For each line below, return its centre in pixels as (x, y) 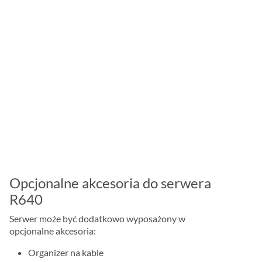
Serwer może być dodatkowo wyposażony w (98, 219)
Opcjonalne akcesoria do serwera (111, 183)
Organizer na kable (66, 253)
